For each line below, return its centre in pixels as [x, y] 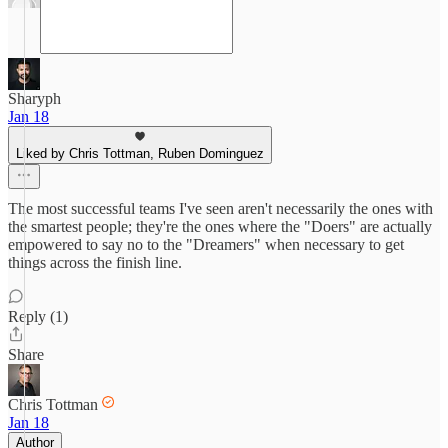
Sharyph [34, 98]
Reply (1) [38, 316]
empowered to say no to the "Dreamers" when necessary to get [206, 244]
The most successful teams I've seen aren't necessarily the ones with [220, 208]
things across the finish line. [95, 262]
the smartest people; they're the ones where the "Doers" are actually [220, 226]
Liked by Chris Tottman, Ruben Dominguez [140, 153]
